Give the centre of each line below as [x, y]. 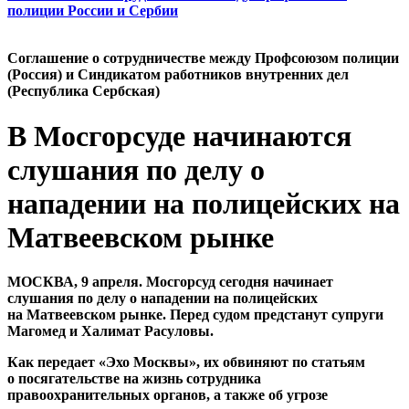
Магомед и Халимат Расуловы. [110, 331]
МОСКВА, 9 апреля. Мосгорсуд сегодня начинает [170, 282]
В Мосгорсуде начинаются [179, 136]
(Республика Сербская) [84, 91]
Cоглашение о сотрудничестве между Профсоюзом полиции [203, 58]
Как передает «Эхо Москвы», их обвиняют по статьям [186, 362]
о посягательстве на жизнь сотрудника [134, 379]
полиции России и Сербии [93, 11]
